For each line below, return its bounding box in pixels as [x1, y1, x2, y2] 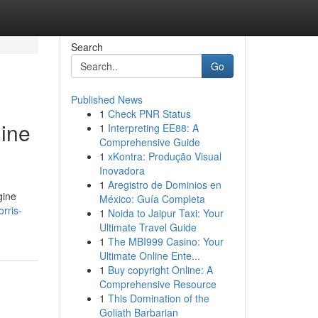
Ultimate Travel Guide [99, 220, 197, 234]
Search [70, 40, 103, 54]
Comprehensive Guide [99, 135, 200, 149]
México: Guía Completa [99, 192, 205, 206]
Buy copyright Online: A [107, 263, 213, 277]
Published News [70, 92, 143, 106]
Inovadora [99, 163, 145, 177]
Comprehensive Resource [99, 277, 216, 291]
